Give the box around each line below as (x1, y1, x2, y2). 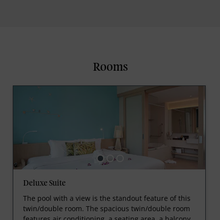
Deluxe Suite (23, 180, 66, 188)
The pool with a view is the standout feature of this (23, 193, 191, 203)
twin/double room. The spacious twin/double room (23, 204, 190, 214)
